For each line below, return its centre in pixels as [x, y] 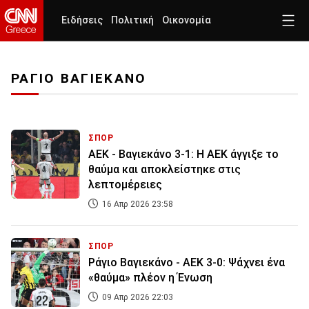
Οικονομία [187, 20]
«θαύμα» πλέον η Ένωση [150, 278]
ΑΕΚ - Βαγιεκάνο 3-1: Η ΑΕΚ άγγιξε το [183, 154]
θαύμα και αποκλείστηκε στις [165, 170]
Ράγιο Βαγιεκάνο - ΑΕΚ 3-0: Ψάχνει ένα [187, 263]
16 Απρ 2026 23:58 [137, 205]
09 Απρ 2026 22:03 [137, 298]
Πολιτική [132, 20]
